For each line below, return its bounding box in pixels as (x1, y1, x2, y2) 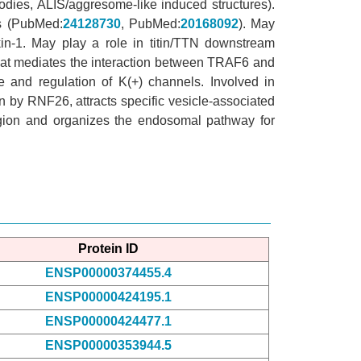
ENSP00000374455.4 (45, 265, 172, 280)
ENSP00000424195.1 (45, 289, 172, 304)
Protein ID (78, 241, 139, 255)
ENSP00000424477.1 (45, 313, 172, 328)
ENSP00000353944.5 (45, 338, 172, 352)
